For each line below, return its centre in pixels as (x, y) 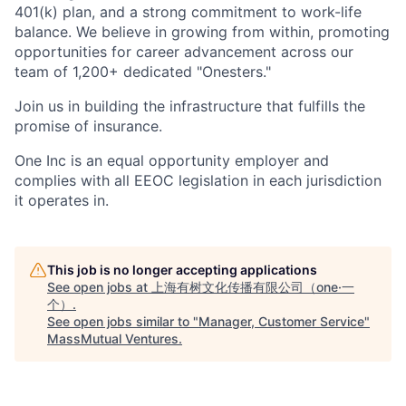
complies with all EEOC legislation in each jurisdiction (198, 181)
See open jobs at (99, 287)
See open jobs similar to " (123, 322)
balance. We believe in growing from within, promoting (202, 32)
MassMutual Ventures (113, 339)
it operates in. (62, 201)
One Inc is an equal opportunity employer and (172, 161)
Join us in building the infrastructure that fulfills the (190, 106)
